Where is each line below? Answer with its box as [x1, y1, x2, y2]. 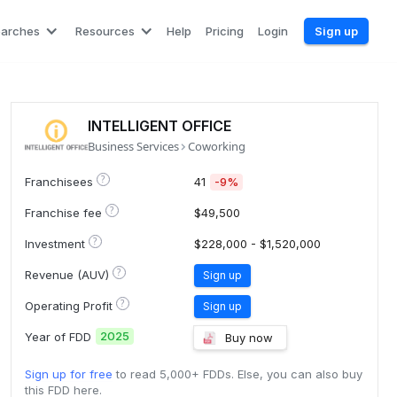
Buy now [225, 330, 274, 345]
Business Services [87, 138, 179, 154]
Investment [24, 236, 85, 251]
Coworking [187, 138, 245, 154]
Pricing [206, 24, 244, 38]
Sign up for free [24, 367, 113, 381]
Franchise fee [24, 205, 102, 220]
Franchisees [24, 174, 93, 189]
